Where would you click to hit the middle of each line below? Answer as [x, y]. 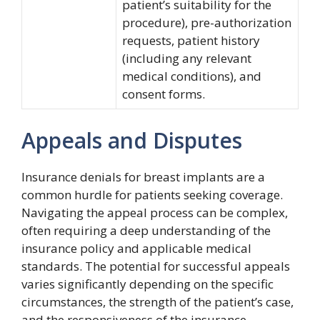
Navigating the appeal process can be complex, [155, 212]
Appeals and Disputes [132, 140]
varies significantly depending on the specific [147, 284]
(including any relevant [187, 58]
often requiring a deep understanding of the [146, 230]
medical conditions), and [192, 76]
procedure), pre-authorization [207, 22]
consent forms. [164, 94]
